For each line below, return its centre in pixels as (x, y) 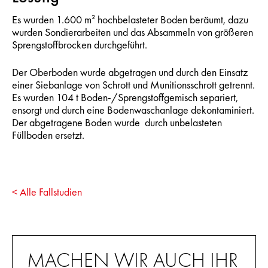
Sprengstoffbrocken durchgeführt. (80, 45)
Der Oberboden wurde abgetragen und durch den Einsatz (130, 72)
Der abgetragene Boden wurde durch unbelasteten (117, 123)
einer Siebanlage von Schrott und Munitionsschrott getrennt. (133, 85)
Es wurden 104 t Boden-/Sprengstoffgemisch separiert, (125, 98)
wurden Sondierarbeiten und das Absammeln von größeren (133, 32)
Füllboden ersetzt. (48, 135)
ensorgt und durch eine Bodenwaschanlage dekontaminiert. (133, 110)
